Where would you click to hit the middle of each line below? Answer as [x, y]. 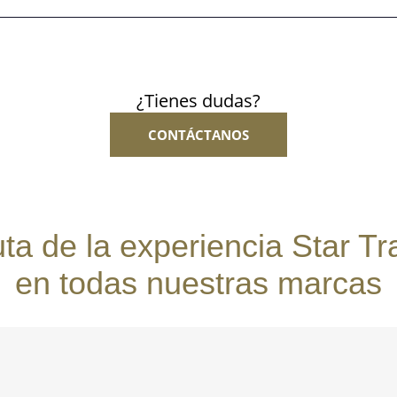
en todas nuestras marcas [198, 284]
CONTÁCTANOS [198, 135]
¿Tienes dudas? [198, 101]
